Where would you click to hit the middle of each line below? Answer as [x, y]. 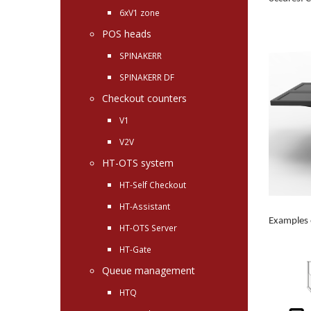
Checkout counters [144, 98]
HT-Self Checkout [153, 185]
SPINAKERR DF [147, 77]
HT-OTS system [138, 163]
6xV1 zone [140, 12]
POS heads [127, 34]
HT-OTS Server [148, 228]
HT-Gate [135, 249]
